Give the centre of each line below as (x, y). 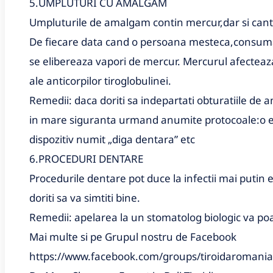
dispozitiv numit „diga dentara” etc (112, 139)
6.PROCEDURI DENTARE (86, 158)
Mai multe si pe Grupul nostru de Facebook (133, 236)
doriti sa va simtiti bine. (85, 197)
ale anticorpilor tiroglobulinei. (100, 80)
